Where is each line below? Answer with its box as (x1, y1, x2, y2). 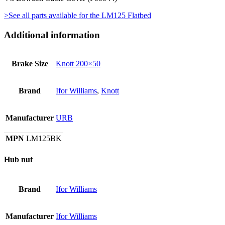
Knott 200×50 (56, 59, 100, 68)
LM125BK (26, 134, 62, 143)
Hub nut (4, 155, 33, 164)
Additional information (4, 29, 100, 40)
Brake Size (11, 59, 48, 68)
